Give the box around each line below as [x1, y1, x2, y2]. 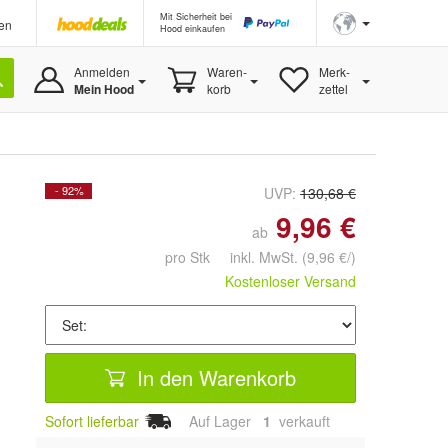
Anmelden [73, 63, 130, 80]
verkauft [275, 411, 330, 431]
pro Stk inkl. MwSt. [165, 247, 302, 267]
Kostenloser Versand [225, 271, 356, 291]
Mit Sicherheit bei [160, 10, 232, 23]
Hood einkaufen [160, 22, 225, 35]
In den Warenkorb [131, 362, 296, 392]
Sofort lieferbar [45, 411, 139, 431]
